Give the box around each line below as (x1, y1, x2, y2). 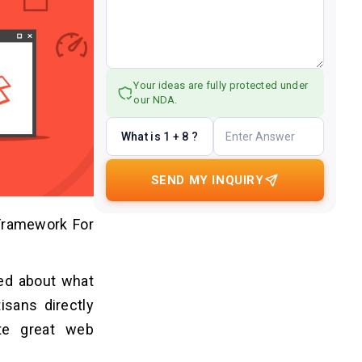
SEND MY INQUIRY (150, 173, 264, 187)
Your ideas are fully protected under (133, 79, 309, 91)
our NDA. (133, 94, 178, 106)
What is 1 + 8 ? (120, 129, 199, 143)
